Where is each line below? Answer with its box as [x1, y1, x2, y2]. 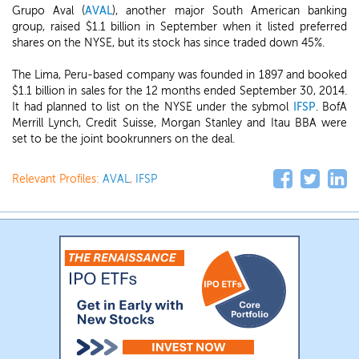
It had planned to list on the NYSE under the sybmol [12, 100, 293, 114]
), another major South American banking [112, 4, 348, 18]
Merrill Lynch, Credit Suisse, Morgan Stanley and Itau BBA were [12, 116, 347, 130]
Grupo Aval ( [12, 4, 86, 18]
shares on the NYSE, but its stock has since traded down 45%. [12, 36, 325, 50]
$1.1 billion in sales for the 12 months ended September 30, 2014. [12, 84, 347, 98]
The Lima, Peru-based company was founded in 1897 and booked [12, 68, 347, 82]
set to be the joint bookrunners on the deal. [12, 132, 235, 146]
